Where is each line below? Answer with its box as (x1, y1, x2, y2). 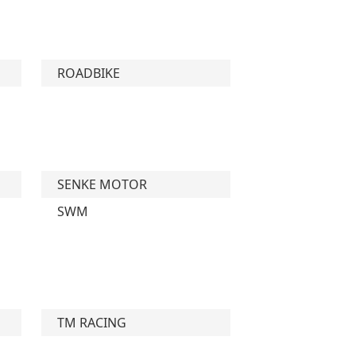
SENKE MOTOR (56, 176, 147, 193)
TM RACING (56, 314, 126, 331)
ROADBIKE (56, 64, 120, 82)
